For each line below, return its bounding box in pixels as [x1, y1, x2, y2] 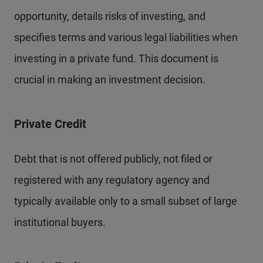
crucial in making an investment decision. [14, 73, 205, 86]
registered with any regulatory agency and [14, 173, 210, 186]
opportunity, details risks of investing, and [14, 9, 205, 22]
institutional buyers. [14, 215, 106, 228]
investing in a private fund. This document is [14, 52, 218, 65]
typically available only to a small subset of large [14, 194, 237, 207]
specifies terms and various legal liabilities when [14, 31, 238, 43]
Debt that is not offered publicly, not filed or [14, 152, 213, 165]
